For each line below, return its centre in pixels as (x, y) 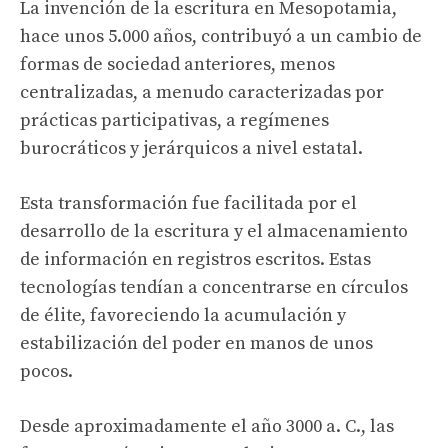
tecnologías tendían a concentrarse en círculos (214, 287)
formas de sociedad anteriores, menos (177, 64)
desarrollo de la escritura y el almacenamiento (214, 231)
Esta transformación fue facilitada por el (188, 203)
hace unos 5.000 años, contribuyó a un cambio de (221, 36)
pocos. (46, 371)
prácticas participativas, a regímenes (174, 120)
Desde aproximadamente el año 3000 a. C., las (207, 426)
